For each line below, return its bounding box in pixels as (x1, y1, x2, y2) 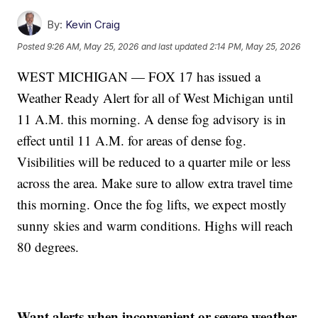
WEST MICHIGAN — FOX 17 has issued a (17, 67, 261, 85)
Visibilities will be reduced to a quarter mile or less (17, 152, 291, 170)
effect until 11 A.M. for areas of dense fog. (17, 131, 247, 149)
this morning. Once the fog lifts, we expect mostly (17, 194, 287, 213)
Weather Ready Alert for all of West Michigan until (17, 88, 294, 106)
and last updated (141, 40, 208, 52)
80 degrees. (17, 237, 79, 256)
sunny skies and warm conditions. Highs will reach (17, 216, 294, 234)
